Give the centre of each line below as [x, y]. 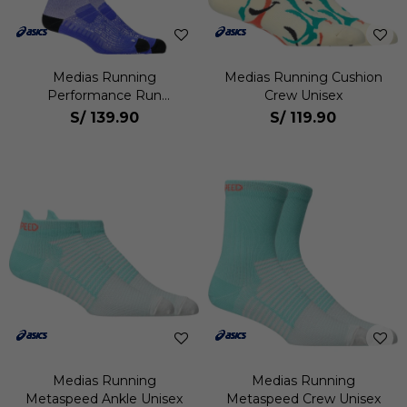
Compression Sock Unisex [104, 114]
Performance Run [104, 95]
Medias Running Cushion [303, 77]
